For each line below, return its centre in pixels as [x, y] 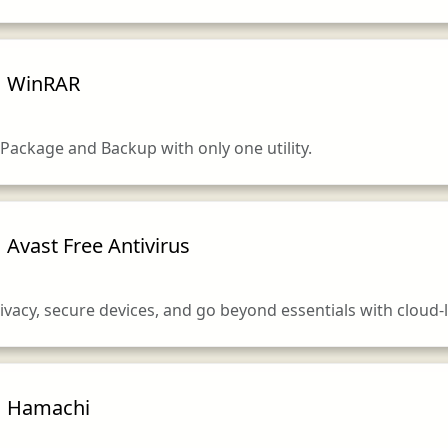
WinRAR [43, 83]
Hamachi [48, 407]
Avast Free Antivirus [98, 245]
